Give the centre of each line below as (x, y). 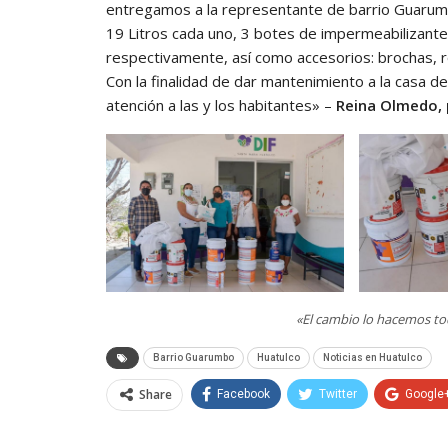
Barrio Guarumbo (193, 358)
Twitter (338, 394)
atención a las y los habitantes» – (221, 104)
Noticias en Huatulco (372, 358)
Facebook (243, 394)
